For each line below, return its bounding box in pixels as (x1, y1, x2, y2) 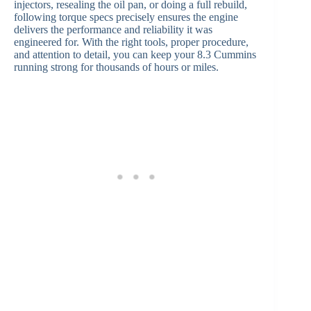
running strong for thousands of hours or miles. (14, 61, 219, 74)
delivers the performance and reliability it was (14, 24, 212, 36)
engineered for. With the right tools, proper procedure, (14, 36, 249, 49)
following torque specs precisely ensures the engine (14, 11, 238, 24)
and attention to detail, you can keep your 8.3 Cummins (14, 49, 256, 61)
